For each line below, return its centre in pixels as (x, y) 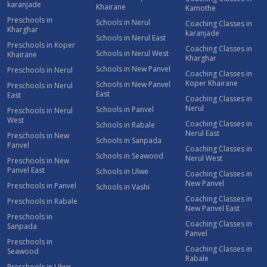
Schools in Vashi (123, 187)
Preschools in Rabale (42, 201)
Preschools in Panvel (42, 185)
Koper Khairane (211, 83)
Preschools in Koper (41, 45)
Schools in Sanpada (129, 140)
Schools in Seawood (130, 156)
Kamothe (200, 8)
